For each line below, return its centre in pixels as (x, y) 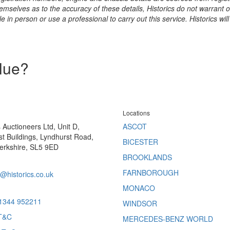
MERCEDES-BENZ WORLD (168, 219)
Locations (136, 113)
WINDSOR (140, 203)
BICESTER (140, 142)
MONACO (139, 188)
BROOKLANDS (147, 157)
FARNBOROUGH (151, 172)
